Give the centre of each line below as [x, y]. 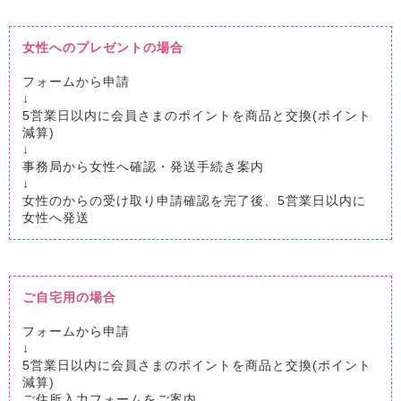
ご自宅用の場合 [69, 297]
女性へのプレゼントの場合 [103, 47]
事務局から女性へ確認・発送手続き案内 [143, 166]
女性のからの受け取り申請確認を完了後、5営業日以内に [194, 200]
